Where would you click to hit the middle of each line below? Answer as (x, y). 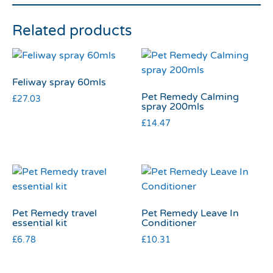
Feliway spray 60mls (59, 83)
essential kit (40, 223)
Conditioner (169, 223)
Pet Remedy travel (55, 214)
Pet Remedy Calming (190, 97)
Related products (72, 31)
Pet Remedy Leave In (190, 214)
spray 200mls (173, 107)
